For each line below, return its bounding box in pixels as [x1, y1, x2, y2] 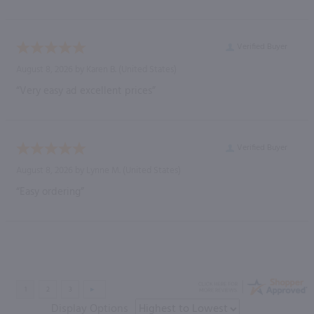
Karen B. [86, 62, 116, 77]
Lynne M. [86, 163, 121, 178]
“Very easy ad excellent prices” [16, 82, 156, 100]
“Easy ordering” [16, 183, 84, 200]
